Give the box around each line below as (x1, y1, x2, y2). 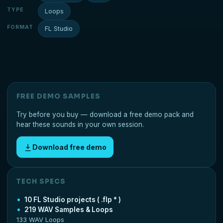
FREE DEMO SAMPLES (16, 92, 101, 101)
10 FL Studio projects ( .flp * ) (24, 196, 121, 204)
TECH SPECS (16, 177, 66, 186)
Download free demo (32, 143, 107, 152)
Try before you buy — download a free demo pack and (16, 111, 194, 119)
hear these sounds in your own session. (16, 120, 144, 129)
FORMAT (7, 24, 34, 31)
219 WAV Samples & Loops (24, 206, 113, 214)
